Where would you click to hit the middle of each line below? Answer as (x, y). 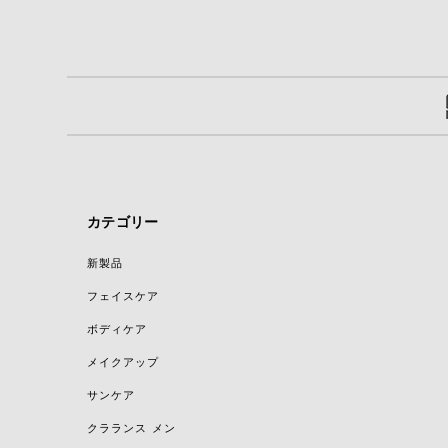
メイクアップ (123, 361)
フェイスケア (123, 295)
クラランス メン (131, 427)
